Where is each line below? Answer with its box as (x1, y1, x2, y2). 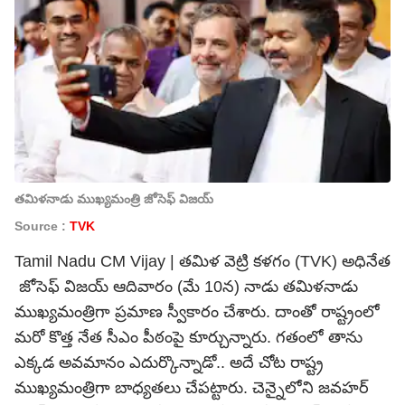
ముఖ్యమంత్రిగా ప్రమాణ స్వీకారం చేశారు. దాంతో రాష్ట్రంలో (14, 303, 380, 321)
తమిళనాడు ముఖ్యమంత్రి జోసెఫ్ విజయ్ (14, 192, 213, 206)
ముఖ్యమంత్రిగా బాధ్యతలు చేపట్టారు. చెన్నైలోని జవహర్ (14, 379, 369, 397)
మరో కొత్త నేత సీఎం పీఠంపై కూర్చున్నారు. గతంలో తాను (14, 328, 363, 346)
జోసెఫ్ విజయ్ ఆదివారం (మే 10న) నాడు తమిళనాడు (14, 278, 358, 296)
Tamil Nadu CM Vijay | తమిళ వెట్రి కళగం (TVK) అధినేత (14, 252, 391, 270)
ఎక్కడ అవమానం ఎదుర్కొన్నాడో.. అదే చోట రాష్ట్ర (14, 353, 324, 372)
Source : (14, 219, 70, 233)
